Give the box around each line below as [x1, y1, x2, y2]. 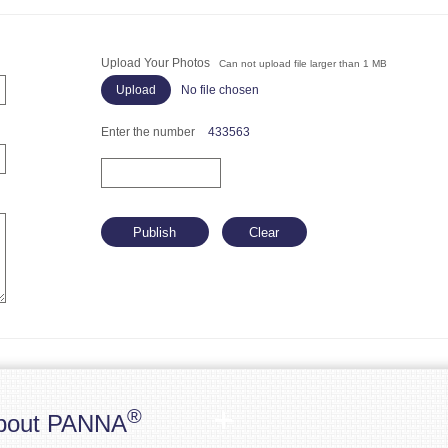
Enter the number [100, 125, 198, 139]
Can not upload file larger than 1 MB [218, 58, 387, 69]
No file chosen [180, 83, 259, 97]
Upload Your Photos [100, 56, 219, 70]
